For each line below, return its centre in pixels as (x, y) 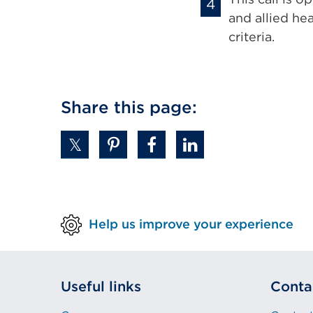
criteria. (252, 37)
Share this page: (129, 107)
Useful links (101, 286)
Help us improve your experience (191, 224)
